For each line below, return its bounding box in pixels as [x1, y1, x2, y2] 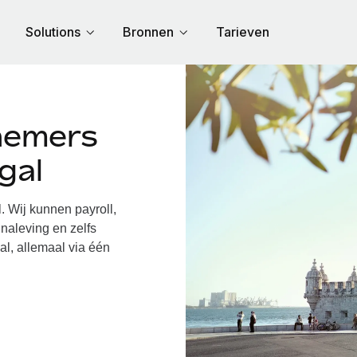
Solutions [25, 24, 80, 40]
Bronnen [123, 24, 174, 40]
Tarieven [216, 24, 269, 40]
